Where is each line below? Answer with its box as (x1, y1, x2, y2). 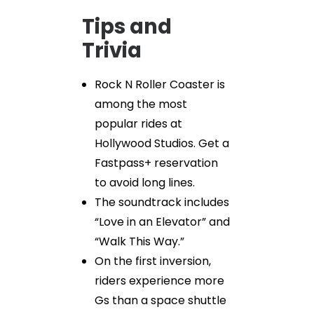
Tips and (82, 13, 172, 41)
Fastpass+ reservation (95, 155, 218, 171)
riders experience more (95, 273, 224, 289)
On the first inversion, (95, 253, 211, 269)
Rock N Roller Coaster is (95, 76, 225, 93)
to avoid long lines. (95, 175, 195, 191)
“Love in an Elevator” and (95, 214, 230, 230)
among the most (95, 96, 187, 112)
